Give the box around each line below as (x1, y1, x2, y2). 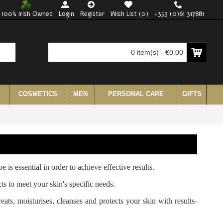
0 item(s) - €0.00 (131, 48, 183, 56)
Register (80, 9, 105, 18)
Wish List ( (111, 9, 141, 18)
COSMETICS (18, 90, 57, 98)
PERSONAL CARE (108, 90, 164, 98)
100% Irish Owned (1, 9, 53, 18)
